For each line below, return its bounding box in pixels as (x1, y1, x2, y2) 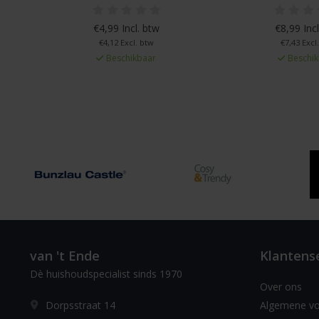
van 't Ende (30, 247, 100, 264)
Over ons (259, 280, 302, 293)
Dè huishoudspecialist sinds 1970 (30, 267, 182, 281)
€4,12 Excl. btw (98, 37, 154, 48)
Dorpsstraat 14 (46, 298, 115, 312)
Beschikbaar (104, 52, 156, 65)
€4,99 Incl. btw (93, 21, 159, 36)
